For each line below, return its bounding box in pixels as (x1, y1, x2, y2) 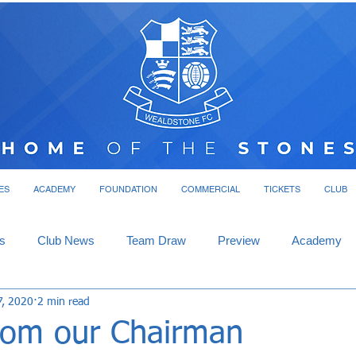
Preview (218, 234, 260, 247)
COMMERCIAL (180, 184, 240, 195)
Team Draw (126, 234, 186, 247)
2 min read (37, 296, 90, 308)
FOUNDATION (99, 184, 157, 195)
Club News (37, 234, 95, 247)
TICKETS (263, 184, 300, 195)
